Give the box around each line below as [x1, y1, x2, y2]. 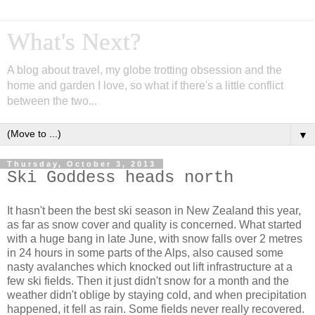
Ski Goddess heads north [7, 168, 233, 187]
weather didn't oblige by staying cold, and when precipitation [7, 288, 307, 301]
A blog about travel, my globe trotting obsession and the [7, 64, 282, 76]
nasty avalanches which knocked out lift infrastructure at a [7, 260, 292, 273]
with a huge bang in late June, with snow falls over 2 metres [7, 232, 302, 245]
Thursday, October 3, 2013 [7, 160, 156, 168]
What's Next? [7, 28, 141, 55]
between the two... [7, 95, 97, 107]
